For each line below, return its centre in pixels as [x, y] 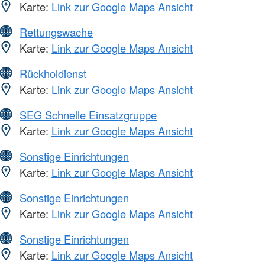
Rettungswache [56, 32]
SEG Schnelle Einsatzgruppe [88, 115]
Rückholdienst [53, 74]
